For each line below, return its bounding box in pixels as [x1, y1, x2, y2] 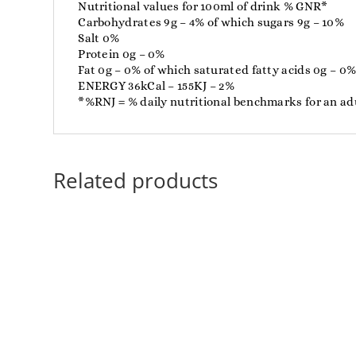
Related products [53, 165, 219, 195]
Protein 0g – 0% [78, 46, 165, 61]
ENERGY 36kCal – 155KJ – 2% [78, 78, 235, 93]
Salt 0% [78, 30, 120, 45]
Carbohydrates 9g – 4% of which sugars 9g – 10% [78, 14, 345, 29]
